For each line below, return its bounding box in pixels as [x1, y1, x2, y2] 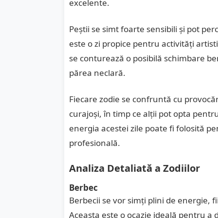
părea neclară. [69, 67, 126, 78]
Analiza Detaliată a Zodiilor [69, 162, 200, 175]
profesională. [69, 137, 120, 148]
